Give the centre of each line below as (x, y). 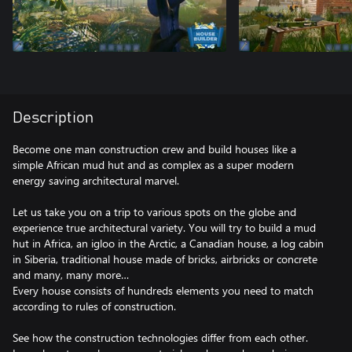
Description (53, 117)
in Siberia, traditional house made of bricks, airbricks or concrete (165, 258)
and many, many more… (71, 274)
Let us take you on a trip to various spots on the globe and (154, 211)
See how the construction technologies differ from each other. (160, 337)
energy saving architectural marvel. (96, 180)
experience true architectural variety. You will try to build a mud (164, 227)
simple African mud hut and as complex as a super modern (153, 164)
